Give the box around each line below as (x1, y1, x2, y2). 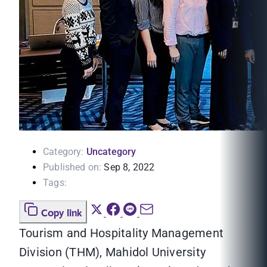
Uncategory (86, 146, 136, 158)
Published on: (43, 162, 102, 173)
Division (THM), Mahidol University (19, 245, 206, 260)
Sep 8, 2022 (104, 162, 155, 173)
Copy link (41, 206, 82, 222)
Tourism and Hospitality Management (19, 226, 224, 241)
